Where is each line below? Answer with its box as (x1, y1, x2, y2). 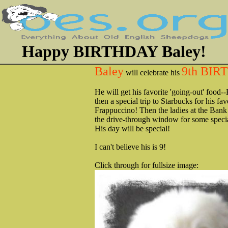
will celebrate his (124, 68, 182, 77)
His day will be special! (95, 124, 170, 133)
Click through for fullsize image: (95, 161, 198, 169)
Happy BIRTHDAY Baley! (22, 42, 206, 61)
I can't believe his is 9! (95, 142, 166, 151)
